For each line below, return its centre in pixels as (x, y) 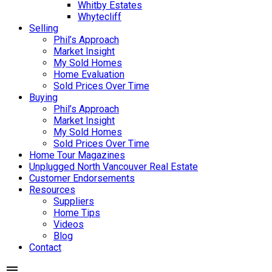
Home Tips (77, 213)
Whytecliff (100, 17)
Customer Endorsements (82, 178)
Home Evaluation (89, 74)
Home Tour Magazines (77, 155)
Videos (69, 224)
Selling (44, 28)
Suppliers (74, 201)
